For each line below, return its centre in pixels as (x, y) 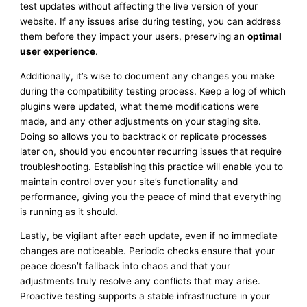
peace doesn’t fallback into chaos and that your (125, 266)
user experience (58, 51)
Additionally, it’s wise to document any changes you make (148, 76)
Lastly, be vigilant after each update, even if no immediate (149, 236)
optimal (265, 36)
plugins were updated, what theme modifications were (140, 106)
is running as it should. (69, 211)
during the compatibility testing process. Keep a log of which (153, 91)
